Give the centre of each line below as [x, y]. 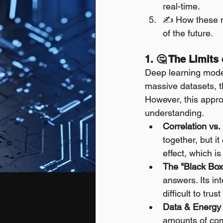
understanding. [174, 113]
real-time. [181, 6]
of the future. [188, 33]
